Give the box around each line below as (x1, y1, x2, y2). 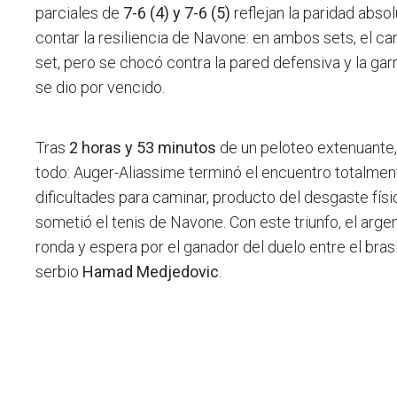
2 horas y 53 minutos (69, 138, 217, 158)
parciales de (35, 4, 124, 23)
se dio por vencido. (35, 78, 166, 97)
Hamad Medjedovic (82, 262, 220, 282)
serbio (35, 262, 83, 282)
